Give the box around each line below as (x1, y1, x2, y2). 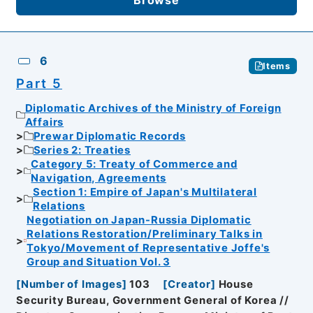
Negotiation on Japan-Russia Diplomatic (27, 213, 252, 226)
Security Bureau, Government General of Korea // (15, 294, 289, 307)
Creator (168, 278, 211, 291)
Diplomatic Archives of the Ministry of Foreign (24, 101, 282, 115)
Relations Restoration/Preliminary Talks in (27, 227, 263, 240)
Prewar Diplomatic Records (33, 129, 186, 143)
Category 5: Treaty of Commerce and (31, 157, 238, 170)
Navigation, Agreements (31, 171, 167, 184)
